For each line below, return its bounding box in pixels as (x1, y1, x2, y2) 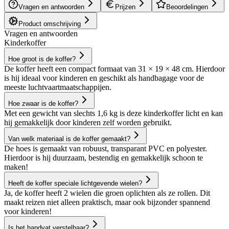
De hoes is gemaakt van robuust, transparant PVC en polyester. (4, 144, 207, 153)
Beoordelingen (166, 3, 208, 11)
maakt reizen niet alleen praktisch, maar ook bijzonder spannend (4, 197, 210, 207)
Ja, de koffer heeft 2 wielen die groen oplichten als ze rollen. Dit (4, 188, 210, 197)
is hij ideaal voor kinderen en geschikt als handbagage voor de (4, 73, 204, 82)
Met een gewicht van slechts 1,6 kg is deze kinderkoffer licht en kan (4, 108, 223, 118)
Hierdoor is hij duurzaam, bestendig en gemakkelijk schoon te (4, 153, 203, 162)
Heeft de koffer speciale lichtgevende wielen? (8, 179, 142, 187)
